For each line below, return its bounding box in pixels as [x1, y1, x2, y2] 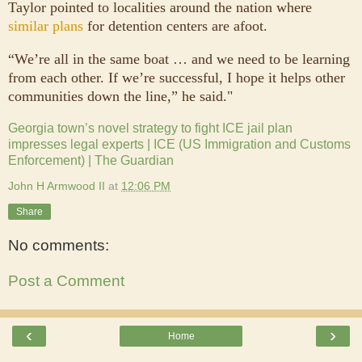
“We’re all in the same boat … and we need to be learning [8, 50, 350, 67]
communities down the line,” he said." [8, 87, 233, 104]
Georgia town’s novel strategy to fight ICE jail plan [8, 120, 293, 135]
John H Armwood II [8, 179, 105, 192]
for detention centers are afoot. [87, 17, 267, 34]
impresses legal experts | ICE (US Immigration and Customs [8, 137, 351, 151]
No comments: [8, 237, 109, 255]
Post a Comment [8, 272, 124, 290]
